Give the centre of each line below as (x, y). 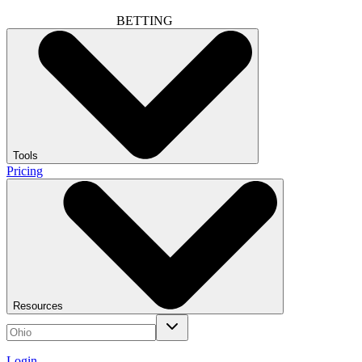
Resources (38, 306)
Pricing (25, 171)
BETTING (144, 21)
